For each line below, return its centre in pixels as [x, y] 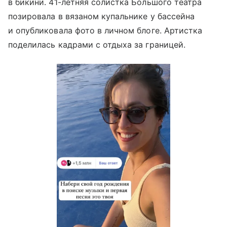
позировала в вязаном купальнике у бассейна [102, 16]
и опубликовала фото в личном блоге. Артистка [105, 31]
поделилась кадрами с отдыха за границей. [97, 45]
